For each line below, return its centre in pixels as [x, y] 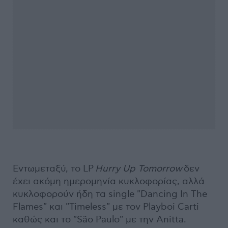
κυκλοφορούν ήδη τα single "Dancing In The [110, 194]
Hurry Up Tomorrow [139, 169]
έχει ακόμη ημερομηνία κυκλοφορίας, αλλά [109, 182]
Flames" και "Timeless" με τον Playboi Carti [106, 207]
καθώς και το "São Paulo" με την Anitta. [99, 220]
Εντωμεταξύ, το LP [54, 169]
